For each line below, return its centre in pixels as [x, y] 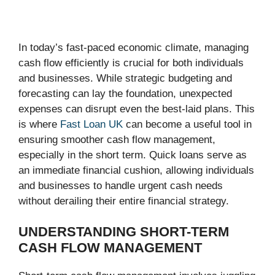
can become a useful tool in [187, 124]
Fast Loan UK [91, 124]
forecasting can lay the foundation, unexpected [125, 93]
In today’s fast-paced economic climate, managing [134, 47]
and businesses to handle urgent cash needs [121, 185]
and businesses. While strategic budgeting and [125, 78]
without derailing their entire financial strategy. [124, 201]
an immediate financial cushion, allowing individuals [136, 170]
